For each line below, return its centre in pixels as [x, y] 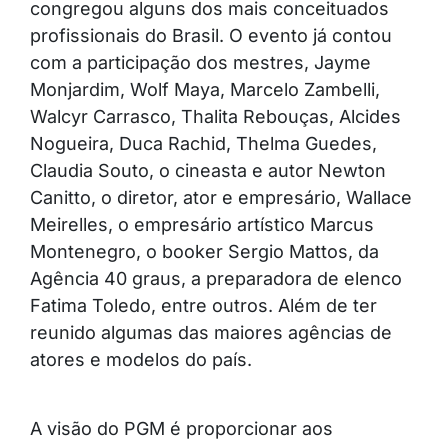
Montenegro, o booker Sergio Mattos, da [204, 252]
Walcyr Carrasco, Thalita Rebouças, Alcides [215, 117]
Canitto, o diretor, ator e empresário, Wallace [221, 198]
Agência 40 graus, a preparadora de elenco [216, 279]
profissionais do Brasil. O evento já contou [211, 36]
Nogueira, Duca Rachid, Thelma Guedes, [203, 144]
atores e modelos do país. [141, 360]
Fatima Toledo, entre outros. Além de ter [203, 306]
